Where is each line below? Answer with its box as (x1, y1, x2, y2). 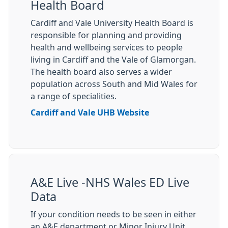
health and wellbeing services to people (31, 43, 183, 52)
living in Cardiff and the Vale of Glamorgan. (31, 55, 196, 64)
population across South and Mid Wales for (31, 80, 197, 89)
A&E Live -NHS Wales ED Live (31, 177, 189, 189)
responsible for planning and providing (31, 31, 182, 40)
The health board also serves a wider (31, 68, 172, 76)
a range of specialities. (31, 92, 117, 101)
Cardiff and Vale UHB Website (31, 108, 149, 117)
